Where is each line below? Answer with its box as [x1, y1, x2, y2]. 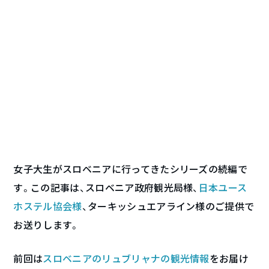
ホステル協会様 [13, 201, 82, 213]
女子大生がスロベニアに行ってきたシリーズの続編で [13, 163, 248, 176]
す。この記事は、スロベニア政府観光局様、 [13, 182, 199, 195]
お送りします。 [13, 219, 80, 232]
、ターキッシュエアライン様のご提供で [82, 201, 255, 213]
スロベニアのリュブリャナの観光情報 [43, 253, 210, 265]
